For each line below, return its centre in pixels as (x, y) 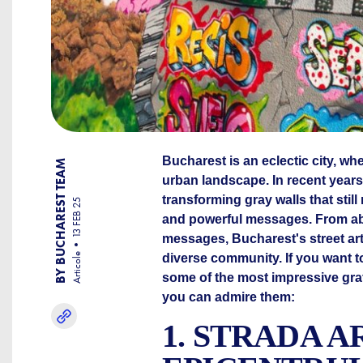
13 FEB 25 (77, 218)
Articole (77, 267)
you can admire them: (228, 297)
